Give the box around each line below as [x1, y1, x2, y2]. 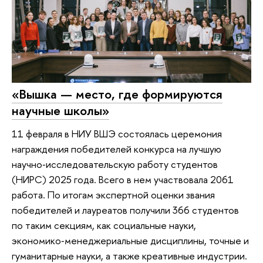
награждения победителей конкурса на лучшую [12, 142, 221, 156]
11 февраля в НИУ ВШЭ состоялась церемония [12, 127, 222, 141]
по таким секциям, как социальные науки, [12, 218, 196, 232]
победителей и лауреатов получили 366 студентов [12, 203, 239, 217]
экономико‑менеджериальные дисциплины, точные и [12, 234, 249, 248]
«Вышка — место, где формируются [12, 85, 222, 103]
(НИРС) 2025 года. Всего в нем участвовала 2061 [12, 173, 234, 187]
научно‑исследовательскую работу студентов [12, 157, 218, 171]
